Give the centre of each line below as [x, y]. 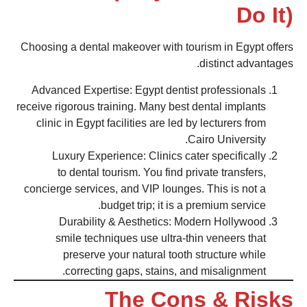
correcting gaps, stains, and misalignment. [165, 271]
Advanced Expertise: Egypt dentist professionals [149, 90]
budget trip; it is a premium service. [183, 205]
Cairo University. [227, 139]
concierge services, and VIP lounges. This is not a [145, 188]
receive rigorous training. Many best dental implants [141, 106]
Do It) [265, 15]
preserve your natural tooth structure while [164, 254]
